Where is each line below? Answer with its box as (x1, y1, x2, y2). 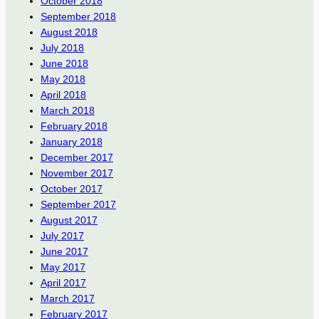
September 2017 (40, 199, 116, 211)
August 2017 (40, 214, 98, 226)
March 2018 (40, 105, 95, 117)
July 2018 (40, 42, 84, 54)
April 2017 (40, 277, 86, 289)
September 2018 (40, 11, 116, 23)
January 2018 (40, 136, 103, 148)
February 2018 (40, 120, 108, 132)
